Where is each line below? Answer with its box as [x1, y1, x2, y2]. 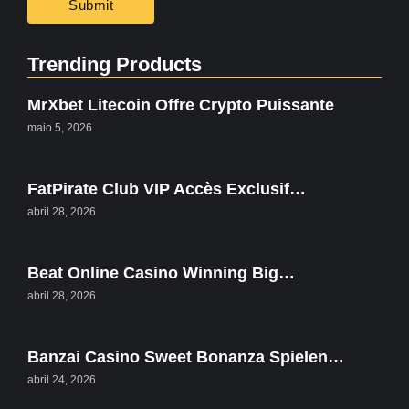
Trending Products [27, 53, 202, 77]
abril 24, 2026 [27, 373, 96, 387]
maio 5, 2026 [27, 121, 92, 135]
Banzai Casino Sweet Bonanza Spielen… [27, 348, 344, 367]
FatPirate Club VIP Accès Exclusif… [27, 180, 306, 199]
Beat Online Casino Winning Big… [27, 264, 295, 283]
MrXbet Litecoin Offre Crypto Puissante [27, 96, 334, 115]
